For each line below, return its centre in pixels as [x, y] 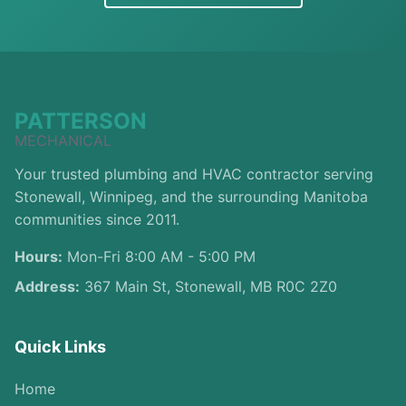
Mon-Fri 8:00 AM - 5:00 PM [159, 256]
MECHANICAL [63, 140]
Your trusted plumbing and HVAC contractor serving [194, 174]
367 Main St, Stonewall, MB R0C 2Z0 [208, 286]
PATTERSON [81, 121]
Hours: [39, 256]
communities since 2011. [97, 219]
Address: [47, 286]
